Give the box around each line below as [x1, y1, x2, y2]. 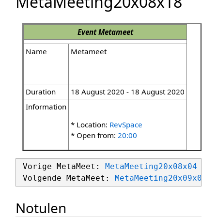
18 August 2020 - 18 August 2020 [71, 87, 185, 97]
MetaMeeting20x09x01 [115, 173, 207, 183]
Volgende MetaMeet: [18, 173, 115, 183]
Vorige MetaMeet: [18, 162, 105, 171]
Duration [26, 87, 56, 97]
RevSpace [109, 120, 142, 130]
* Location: [71, 120, 109, 130]
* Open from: [71, 130, 118, 140]
